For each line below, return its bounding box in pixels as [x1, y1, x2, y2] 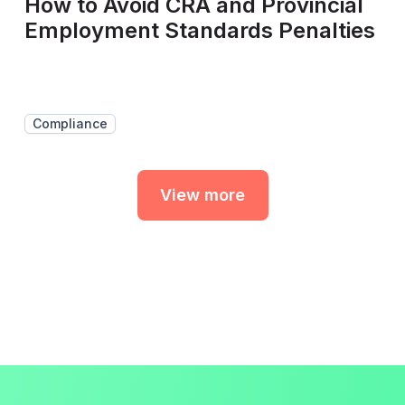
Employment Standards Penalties [24, 16, 375, 43]
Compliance [32, 115, 108, 131]
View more [160, 185, 245, 205]
